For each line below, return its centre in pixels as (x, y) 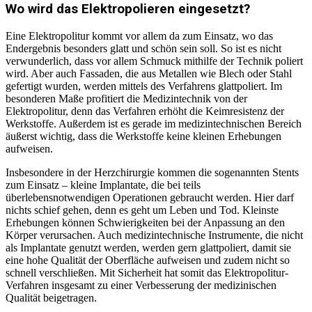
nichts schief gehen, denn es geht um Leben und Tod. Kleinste (142, 210)
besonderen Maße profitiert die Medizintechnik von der (126, 98)
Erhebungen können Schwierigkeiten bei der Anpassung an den (145, 222)
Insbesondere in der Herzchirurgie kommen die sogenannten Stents (152, 172)
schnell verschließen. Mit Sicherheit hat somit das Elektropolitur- (147, 272)
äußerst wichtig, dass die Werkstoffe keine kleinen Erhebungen (143, 136)
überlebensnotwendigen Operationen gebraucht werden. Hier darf (150, 197)
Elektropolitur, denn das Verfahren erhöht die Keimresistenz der (145, 111)
